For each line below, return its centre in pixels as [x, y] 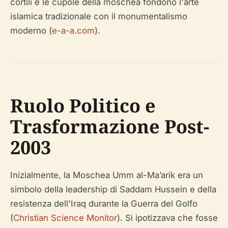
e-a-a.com [73, 31]
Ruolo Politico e [83, 106]
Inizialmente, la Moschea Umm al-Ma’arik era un [107, 175]
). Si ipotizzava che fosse [167, 218]
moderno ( [31, 31]
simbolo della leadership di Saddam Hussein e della [113, 190]
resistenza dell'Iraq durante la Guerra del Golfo [104, 204]
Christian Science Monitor [65, 218]
